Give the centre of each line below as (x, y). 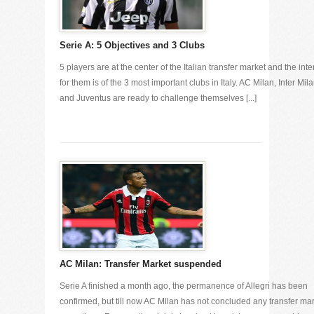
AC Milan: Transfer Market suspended (141, 264)
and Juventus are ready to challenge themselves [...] (158, 98)
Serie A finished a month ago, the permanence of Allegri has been (184, 286)
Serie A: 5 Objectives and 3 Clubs (132, 45)
